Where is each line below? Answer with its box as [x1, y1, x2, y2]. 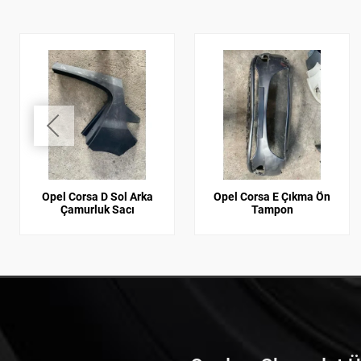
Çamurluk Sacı [60, 202, 135, 216]
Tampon [251, 202, 293, 216]
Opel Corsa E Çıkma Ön [214, 189, 330, 203]
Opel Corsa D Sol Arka [41, 189, 153, 203]
